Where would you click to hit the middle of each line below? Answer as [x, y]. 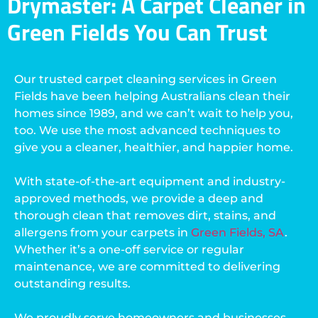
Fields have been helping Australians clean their [152, 97]
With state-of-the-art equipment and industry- [150, 182]
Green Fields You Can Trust [137, 32]
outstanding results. [72, 284]
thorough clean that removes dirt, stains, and [145, 216]
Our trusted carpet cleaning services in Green [146, 79]
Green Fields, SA [238, 233]
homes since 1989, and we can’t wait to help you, [154, 114]
